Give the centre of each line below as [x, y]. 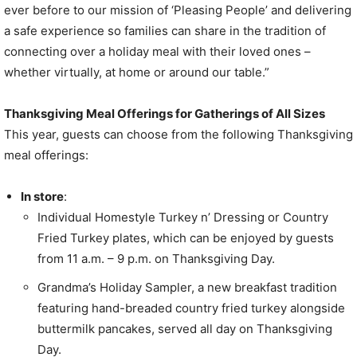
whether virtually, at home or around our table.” [137, 73]
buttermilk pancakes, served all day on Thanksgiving [185, 329]
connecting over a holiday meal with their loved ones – [157, 52]
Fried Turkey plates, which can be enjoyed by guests [186, 238]
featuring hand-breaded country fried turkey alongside [191, 308]
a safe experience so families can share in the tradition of [165, 31]
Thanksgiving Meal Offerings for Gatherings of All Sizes [165, 114]
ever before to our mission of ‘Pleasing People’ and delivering [178, 10]
